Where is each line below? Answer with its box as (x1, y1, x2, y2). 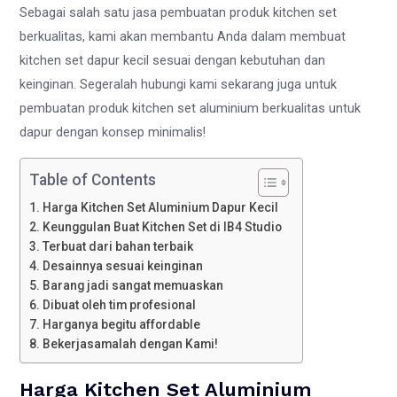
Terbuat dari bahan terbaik (43, 238, 197, 253)
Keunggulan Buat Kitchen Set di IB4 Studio (43, 219, 285, 234)
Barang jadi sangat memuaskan (43, 277, 227, 292)
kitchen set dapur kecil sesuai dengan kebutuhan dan (19, 52, 326, 69)
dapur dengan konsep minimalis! (19, 124, 206, 141)
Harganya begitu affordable (43, 316, 204, 331)
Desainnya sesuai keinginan (43, 258, 206, 273)
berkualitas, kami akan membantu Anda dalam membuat (19, 28, 346, 45)
